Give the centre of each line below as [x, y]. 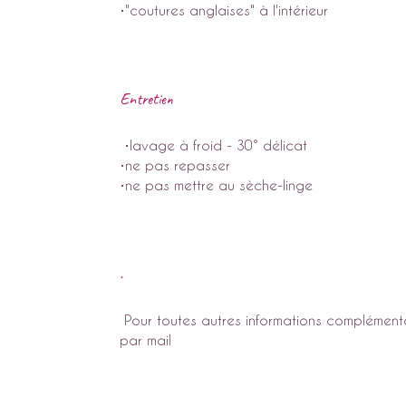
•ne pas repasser [175, 164]
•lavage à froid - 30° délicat [213, 145]
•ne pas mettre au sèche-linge [216, 184]
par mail [145, 339]
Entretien [146, 98]
